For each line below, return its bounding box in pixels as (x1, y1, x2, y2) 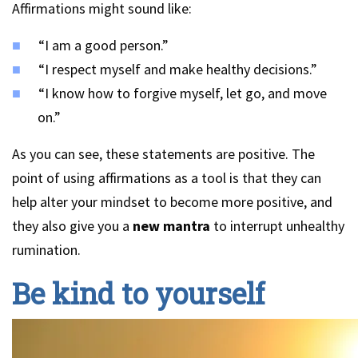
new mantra (133, 217, 210, 235)
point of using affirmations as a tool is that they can (12, 169, 321, 187)
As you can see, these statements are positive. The (12, 145, 315, 163)
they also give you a (12, 217, 133, 235)
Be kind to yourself (12, 274, 265, 312)
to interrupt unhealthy (210, 217, 344, 235)
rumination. (12, 241, 81, 259)
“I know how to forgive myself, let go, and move (38, 84, 327, 102)
